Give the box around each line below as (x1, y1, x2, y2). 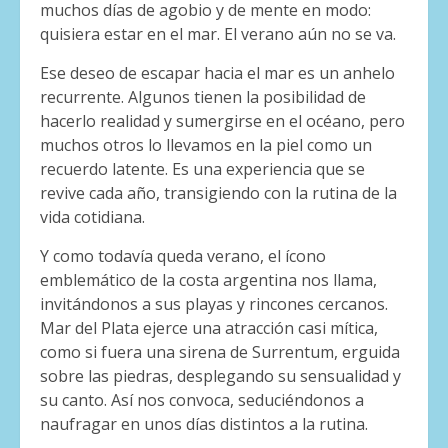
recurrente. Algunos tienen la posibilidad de (40, 86, 366, 109)
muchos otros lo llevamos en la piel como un (40, 134, 372, 157)
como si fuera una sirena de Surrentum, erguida (40, 341, 400, 364)
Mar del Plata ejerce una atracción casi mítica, (40, 317, 378, 340)
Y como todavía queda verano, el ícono (40, 245, 326, 268)
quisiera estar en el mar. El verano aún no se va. (40, 23, 396, 46)
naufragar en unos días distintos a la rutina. (40, 413, 368, 436)
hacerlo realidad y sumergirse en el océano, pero (40, 110, 405, 133)
